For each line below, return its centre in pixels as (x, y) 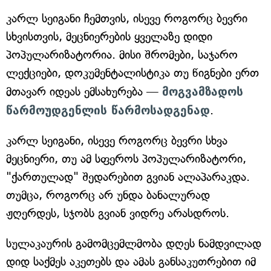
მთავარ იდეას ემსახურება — (84, 92)
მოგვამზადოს (203, 92)
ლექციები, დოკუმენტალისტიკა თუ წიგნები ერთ (132, 73)
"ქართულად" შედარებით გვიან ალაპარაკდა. (128, 177)
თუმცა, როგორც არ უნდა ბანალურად (108, 195)
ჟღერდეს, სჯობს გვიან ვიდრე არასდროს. (118, 214)
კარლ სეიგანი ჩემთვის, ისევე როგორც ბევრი (127, 19)
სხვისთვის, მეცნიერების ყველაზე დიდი (109, 37)
